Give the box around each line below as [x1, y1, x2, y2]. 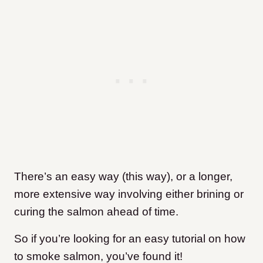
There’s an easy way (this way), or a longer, [14, 170, 232, 183]
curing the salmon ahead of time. [14, 205, 181, 218]
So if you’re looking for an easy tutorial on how [14, 232, 245, 245]
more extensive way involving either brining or [14, 188, 244, 201]
